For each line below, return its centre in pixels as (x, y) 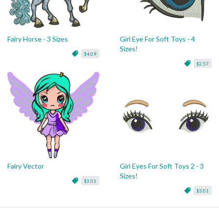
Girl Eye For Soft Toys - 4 (157, 39)
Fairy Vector (26, 166)
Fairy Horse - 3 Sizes (38, 39)
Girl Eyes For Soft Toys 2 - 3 (162, 166)
